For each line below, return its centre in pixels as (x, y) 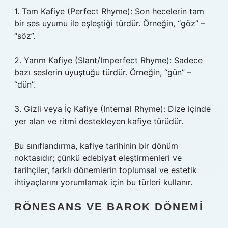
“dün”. (25, 84)
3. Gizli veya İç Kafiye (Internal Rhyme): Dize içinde (112, 109)
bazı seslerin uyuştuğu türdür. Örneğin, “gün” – (103, 72)
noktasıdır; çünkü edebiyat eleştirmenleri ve (98, 158)
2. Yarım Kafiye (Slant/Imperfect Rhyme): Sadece (108, 60)
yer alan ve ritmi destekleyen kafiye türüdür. (99, 121)
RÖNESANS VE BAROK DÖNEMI (109, 206)
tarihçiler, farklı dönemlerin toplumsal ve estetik (106, 170)
